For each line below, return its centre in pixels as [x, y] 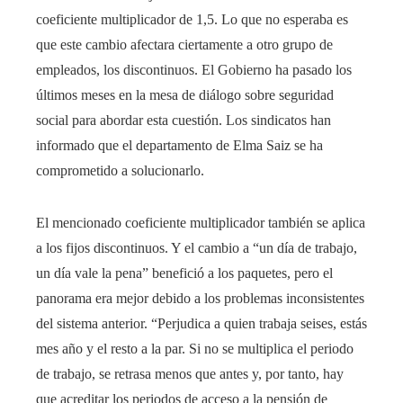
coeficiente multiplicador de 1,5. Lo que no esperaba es [192, 20]
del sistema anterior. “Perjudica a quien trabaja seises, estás [201, 324]
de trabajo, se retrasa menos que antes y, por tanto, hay [190, 374]
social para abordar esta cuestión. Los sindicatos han [184, 121]
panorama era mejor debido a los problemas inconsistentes [200, 299]
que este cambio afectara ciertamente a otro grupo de [184, 45]
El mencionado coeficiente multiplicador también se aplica [201, 223]
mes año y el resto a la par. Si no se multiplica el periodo [195, 349]
